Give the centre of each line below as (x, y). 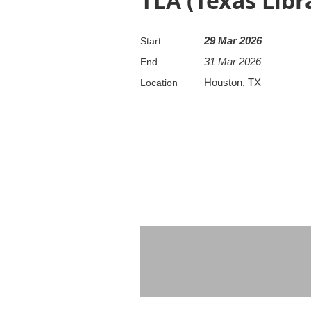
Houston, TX (233, 82)
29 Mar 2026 (233, 41)
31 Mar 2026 (233, 61)
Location (159, 83)
